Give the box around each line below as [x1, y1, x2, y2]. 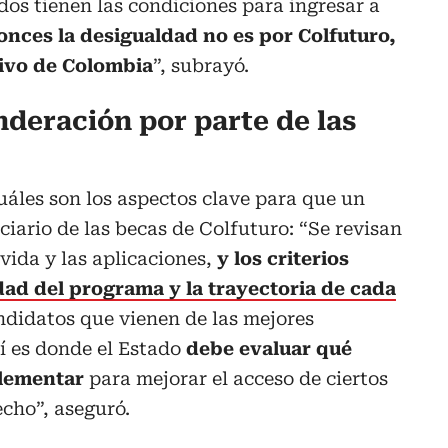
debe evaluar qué [186, 338, 352, 360]
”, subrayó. [153, 55, 249, 77]
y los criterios [217, 248, 349, 270]
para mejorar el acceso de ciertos [89, 368, 388, 390]
